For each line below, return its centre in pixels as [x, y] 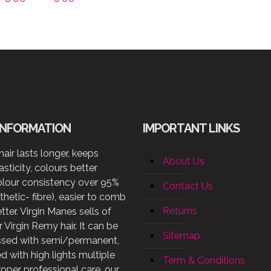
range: [90, 10]
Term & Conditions [204, 261]
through [95, 39]
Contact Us [188, 186]
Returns [180, 211]
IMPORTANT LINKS [191, 129]
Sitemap [181, 236]
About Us [184, 162]
